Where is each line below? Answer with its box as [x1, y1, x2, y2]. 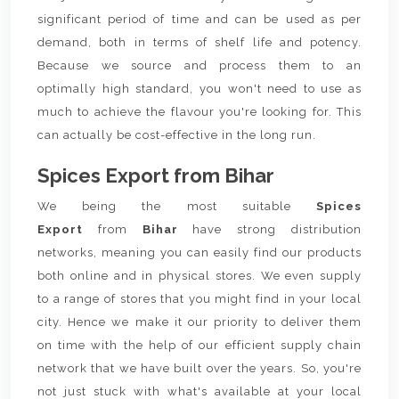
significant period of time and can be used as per [37, 12, 362, 26]
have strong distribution [192, 223, 362, 236]
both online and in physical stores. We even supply [37, 269, 362, 282]
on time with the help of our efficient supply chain [37, 338, 362, 352]
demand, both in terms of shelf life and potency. [37, 36, 362, 49]
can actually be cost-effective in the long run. [37, 128, 316, 142]
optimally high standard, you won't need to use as [37, 82, 362, 95]
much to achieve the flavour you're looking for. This [37, 105, 362, 118]
